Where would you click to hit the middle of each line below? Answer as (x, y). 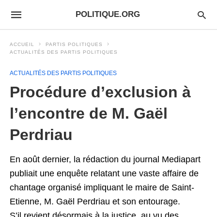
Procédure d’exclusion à (100, 92)
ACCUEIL (22, 44)
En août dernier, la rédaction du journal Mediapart (105, 159)
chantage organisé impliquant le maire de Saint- (102, 187)
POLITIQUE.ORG (108, 14)
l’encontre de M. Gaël (89, 113)
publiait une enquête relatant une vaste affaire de (104, 173)
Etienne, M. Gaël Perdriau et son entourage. (95, 201)
